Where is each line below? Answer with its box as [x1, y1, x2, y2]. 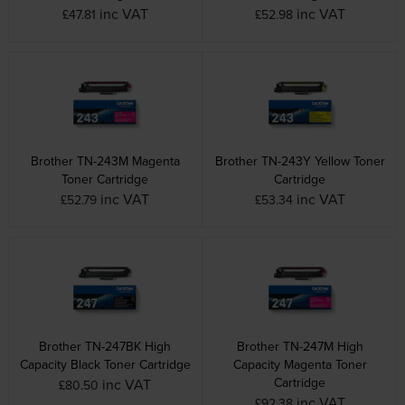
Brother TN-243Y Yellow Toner [214, 151, 385, 170]
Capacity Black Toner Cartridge [19, 354, 191, 373]
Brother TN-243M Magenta [30, 151, 180, 170]
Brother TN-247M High [236, 336, 363, 355]
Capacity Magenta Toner [232, 354, 367, 373]
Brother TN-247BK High [39, 336, 172, 355]
